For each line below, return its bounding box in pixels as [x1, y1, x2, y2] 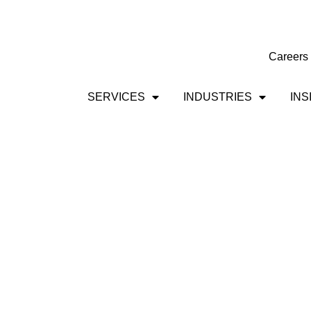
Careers [268, 50, 308, 62]
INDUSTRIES [183, 90, 252, 103]
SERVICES [87, 90, 145, 103]
